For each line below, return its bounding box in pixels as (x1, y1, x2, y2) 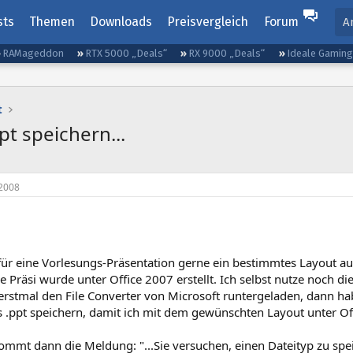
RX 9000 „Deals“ (188, 47, 266, 59)
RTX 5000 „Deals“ (85, 47, 168, 59)
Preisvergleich (167, 14, 249, 29)
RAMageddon (2, 47, 65, 59)
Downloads (90, 14, 153, 29)
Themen (28, 14, 75, 29)
